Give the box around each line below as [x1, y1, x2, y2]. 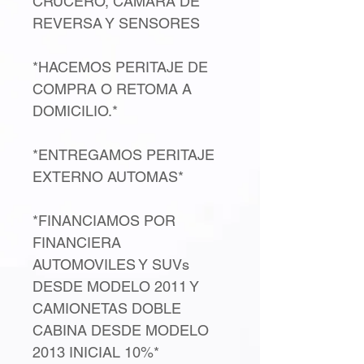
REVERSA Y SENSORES [32, 15, 200, 32]
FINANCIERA [32, 234, 121, 251]
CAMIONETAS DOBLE [32, 300, 181, 317]
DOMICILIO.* [32, 102, 118, 119]
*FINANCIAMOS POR [32, 212, 175, 229]
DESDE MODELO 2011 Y [32, 278, 199, 295]
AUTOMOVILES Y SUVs [32, 256, 189, 273]
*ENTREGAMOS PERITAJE [32, 146, 214, 163]
